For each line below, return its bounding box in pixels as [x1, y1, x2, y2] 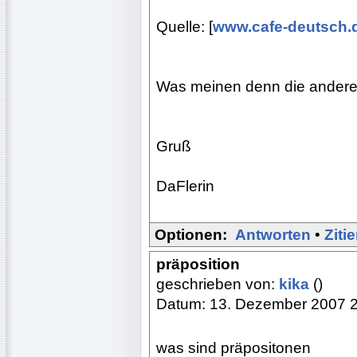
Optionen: [155, 226, 227, 243]
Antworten [235, 226, 311, 243]
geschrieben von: [156, 275, 279, 292]
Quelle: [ [156, 18, 213, 35]
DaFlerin [156, 177, 214, 194]
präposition [156, 255, 240, 273]
